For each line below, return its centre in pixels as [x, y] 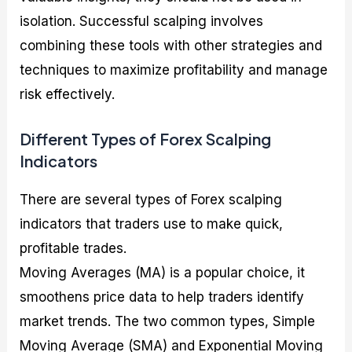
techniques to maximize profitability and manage [174, 70]
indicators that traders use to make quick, [152, 224]
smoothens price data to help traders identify [162, 297]
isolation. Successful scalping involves [142, 21]
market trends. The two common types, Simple [168, 322]
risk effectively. [68, 94]
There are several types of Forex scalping [151, 200]
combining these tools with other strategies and [171, 45]
